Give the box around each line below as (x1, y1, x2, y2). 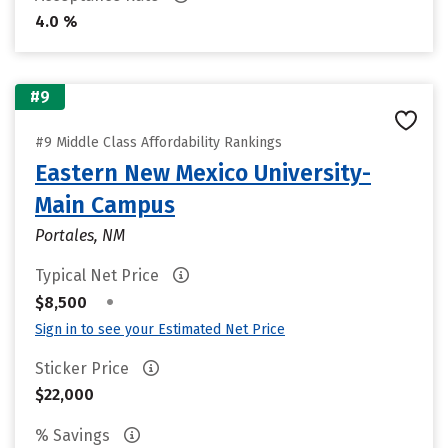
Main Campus (35, 191, 175, 219)
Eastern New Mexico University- (35, 159, 371, 187)
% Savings (35, 426, 114, 445)
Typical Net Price (35, 266, 163, 285)
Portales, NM (35, 226, 125, 245)
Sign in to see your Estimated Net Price (35, 321, 285, 338)
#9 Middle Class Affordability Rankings (35, 134, 282, 151)
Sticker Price (35, 359, 133, 378)
